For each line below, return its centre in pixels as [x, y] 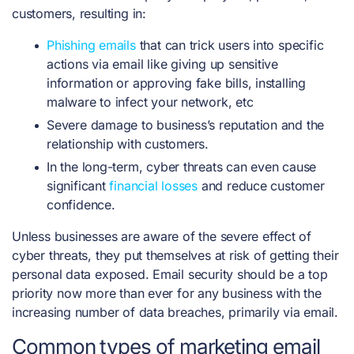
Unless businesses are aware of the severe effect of [162, 237]
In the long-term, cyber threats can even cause [182, 167]
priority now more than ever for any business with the [167, 294]
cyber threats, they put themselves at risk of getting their [175, 256]
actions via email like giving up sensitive [163, 64]
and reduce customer [261, 186]
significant [78, 186]
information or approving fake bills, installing [176, 83]
